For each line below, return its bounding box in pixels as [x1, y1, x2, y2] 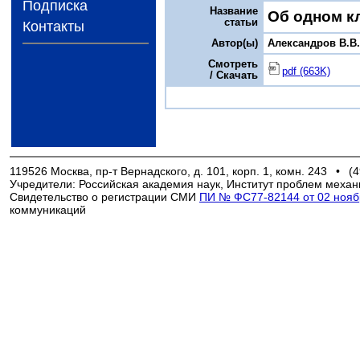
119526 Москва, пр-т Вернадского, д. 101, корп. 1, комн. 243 [10, 164, 327, 178]
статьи [224, 16, 259, 28]
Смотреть [208, 58, 259, 70]
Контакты [22, 18, 84, 35]
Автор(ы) [211, 37, 259, 49]
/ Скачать [210, 69, 259, 81]
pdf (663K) [281, 65, 330, 77]
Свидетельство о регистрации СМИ [10, 190, 199, 203]
